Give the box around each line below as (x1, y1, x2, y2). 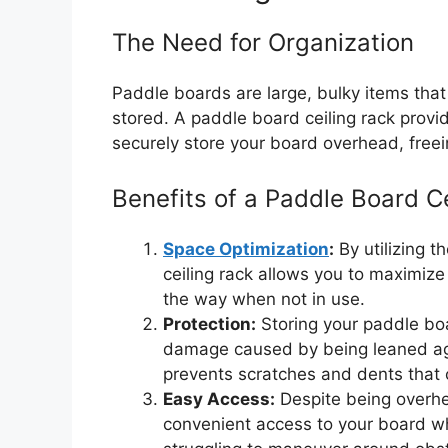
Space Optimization (163, 239, 329, 260)
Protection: (163, 314, 256, 335)
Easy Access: (163, 389, 275, 410)
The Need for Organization (112, 27, 414, 57)
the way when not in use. (163, 289, 365, 310)
